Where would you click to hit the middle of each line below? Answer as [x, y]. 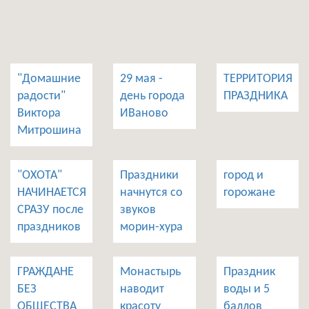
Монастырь [151, 272]
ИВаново [144, 113]
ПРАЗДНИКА [255, 96]
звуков [138, 210]
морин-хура [152, 227]
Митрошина [49, 131]
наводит [142, 289]
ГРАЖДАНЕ [46, 272]
